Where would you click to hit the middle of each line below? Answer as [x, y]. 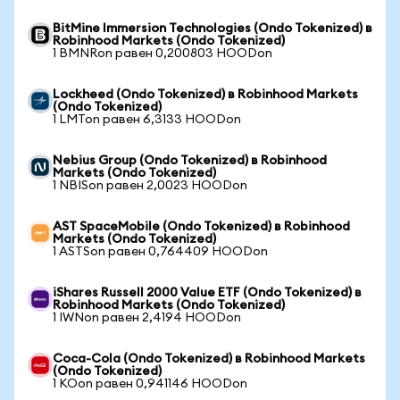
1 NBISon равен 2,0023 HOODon [150, 186]
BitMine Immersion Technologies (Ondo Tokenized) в [212, 29]
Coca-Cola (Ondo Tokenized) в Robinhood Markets [209, 359]
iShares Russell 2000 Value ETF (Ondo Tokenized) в [207, 293]
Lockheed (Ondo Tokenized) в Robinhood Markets [205, 95]
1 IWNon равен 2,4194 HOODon [147, 318]
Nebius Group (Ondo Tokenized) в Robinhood [190, 161]
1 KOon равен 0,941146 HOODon [150, 384]
